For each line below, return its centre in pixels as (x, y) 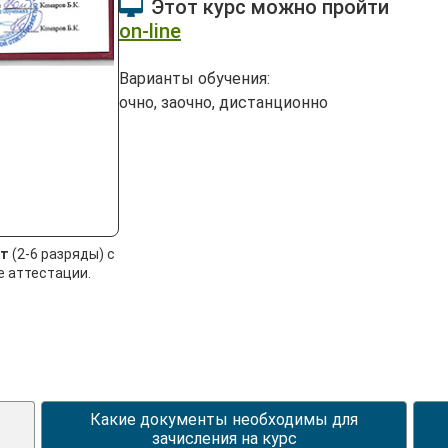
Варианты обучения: (194, 78)
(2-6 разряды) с (62, 253)
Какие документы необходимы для (224, 419)
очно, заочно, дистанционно (223, 102)
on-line (150, 31)
